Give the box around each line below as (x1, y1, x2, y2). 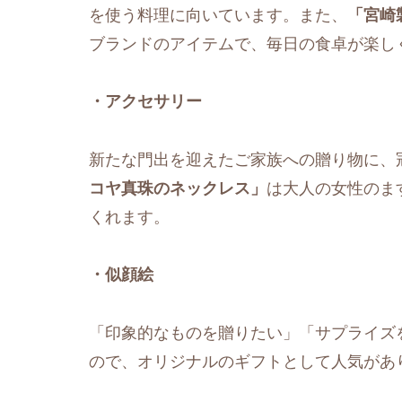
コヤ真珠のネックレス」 (89, 179, 267, 197)
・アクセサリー (89, 92, 202, 111)
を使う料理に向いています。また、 (89, 5, 347, 24)
